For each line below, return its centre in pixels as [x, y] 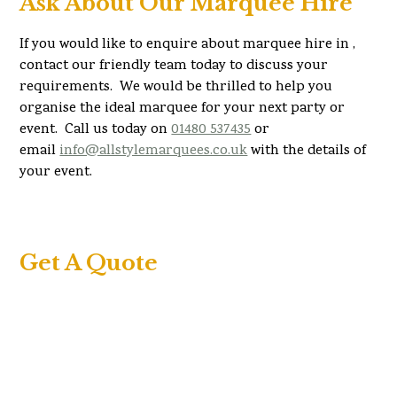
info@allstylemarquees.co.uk [154, 152]
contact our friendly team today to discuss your [174, 66]
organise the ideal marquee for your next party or [183, 109]
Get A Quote [89, 263]
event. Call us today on [96, 130]
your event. [56, 173]
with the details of [307, 152]
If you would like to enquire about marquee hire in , [188, 45]
